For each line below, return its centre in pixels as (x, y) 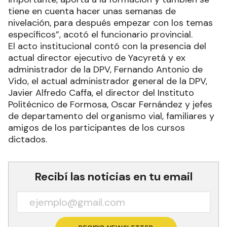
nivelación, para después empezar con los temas (110, 23)
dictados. (28, 140)
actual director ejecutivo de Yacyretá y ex (97, 58)
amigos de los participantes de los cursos (97, 128)
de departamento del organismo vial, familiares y (111, 116)
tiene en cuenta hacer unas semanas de (92, 11)
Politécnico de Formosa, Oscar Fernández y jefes (110, 105)
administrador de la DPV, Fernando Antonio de (105, 70)
